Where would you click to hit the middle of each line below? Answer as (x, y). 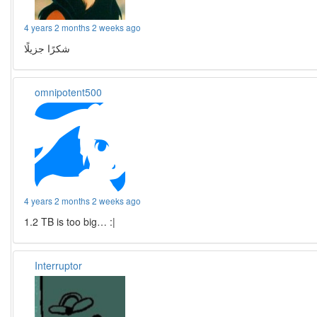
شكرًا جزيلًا (47, 48)
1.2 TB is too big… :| (70, 222)
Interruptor (59, 266)
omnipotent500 (69, 92)
